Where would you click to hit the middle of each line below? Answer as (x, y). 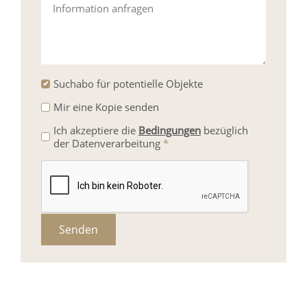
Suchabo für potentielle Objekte (128, 83)
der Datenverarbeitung (108, 143)
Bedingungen (169, 130)
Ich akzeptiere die (96, 130)
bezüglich (224, 130)
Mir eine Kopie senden (106, 107)
